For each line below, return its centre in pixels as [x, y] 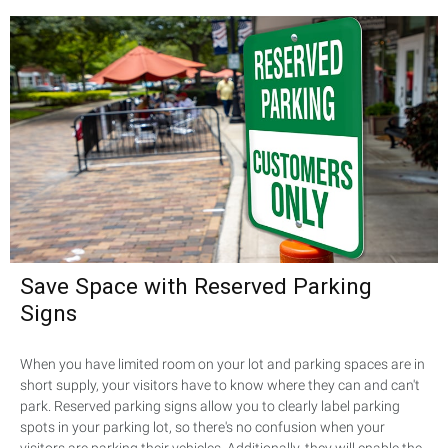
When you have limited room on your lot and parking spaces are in [222, 364]
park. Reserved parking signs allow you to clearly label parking [210, 406]
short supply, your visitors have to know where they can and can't [220, 385]
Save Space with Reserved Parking [196, 287]
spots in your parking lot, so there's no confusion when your [202, 427]
